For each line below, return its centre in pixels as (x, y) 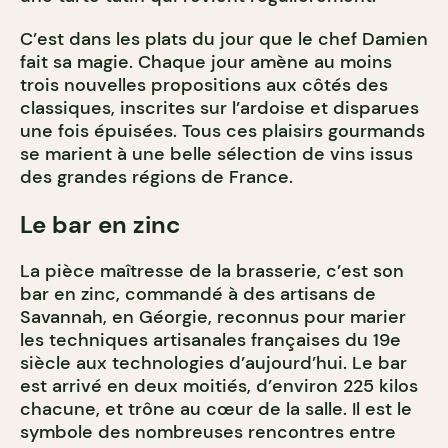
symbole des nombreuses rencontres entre (208, 432)
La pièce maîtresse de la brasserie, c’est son (212, 271)
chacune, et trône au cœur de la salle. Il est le (216, 409)
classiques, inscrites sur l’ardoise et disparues (219, 108)
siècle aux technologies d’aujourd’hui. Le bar (213, 363)
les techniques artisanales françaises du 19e (210, 340)
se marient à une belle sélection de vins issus (216, 154)
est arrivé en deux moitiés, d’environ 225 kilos (219, 386)
